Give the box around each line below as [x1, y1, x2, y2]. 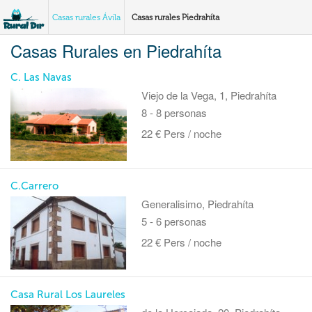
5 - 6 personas [141, 214, 208, 229]
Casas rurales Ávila [52, 13, 120, 22]
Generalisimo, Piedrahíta [141, 196, 254, 212]
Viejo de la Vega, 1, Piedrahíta [141, 88, 277, 102]
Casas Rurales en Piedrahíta [10, 38, 221, 63]
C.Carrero [10, 180, 58, 193]
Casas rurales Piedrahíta [132, 13, 219, 22]
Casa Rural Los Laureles [10, 288, 125, 302]
